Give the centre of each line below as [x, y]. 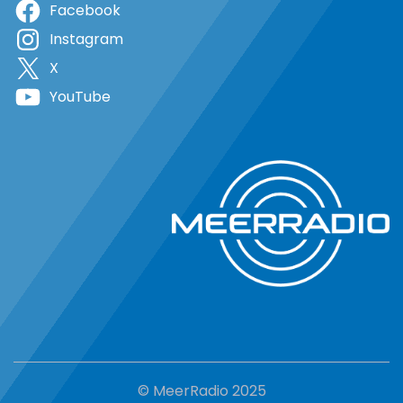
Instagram [86, 39]
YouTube [80, 96]
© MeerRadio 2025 [201, 390]
